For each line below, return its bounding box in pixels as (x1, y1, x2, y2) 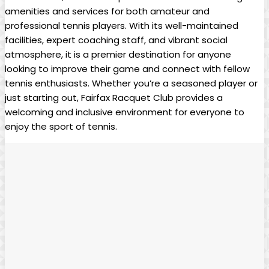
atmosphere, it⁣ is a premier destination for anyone (5, 48, 231, 61)
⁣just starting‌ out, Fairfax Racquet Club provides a (5, 91, 223, 104)
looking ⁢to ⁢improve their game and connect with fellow (5, 62, 250, 76)
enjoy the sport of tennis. (5, 120, 117, 133)
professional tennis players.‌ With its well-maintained (5, 19, 238, 32)
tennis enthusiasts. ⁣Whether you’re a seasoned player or (5, 77, 258, 90)
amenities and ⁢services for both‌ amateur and (5, 5, 210, 18)
